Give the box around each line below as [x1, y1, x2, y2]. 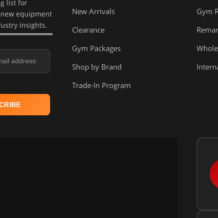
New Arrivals [72, 6, 115, 17]
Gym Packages [72, 43, 121, 54]
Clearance [72, 25, 105, 35]
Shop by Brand [72, 62, 122, 72]
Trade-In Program [72, 80, 131, 91]
